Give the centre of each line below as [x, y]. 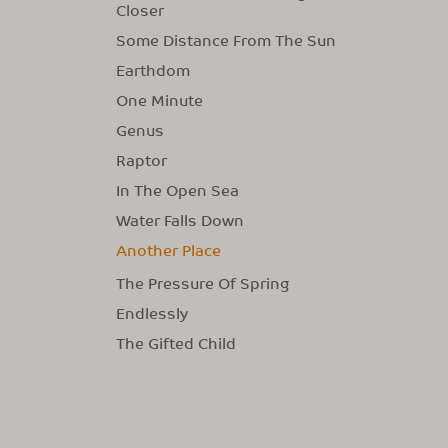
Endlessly [152, 312]
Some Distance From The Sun [226, 39]
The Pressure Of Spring [202, 282]
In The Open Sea [177, 189]
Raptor [141, 159]
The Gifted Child [176, 342]
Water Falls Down [180, 219]
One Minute [159, 99]
